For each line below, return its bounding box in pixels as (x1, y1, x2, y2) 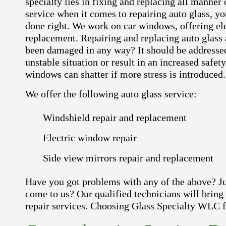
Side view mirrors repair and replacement (43, 152, 213, 163)
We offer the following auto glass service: (25, 88, 197, 99)
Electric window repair (43, 132, 137, 143)
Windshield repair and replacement (43, 111, 187, 123)
